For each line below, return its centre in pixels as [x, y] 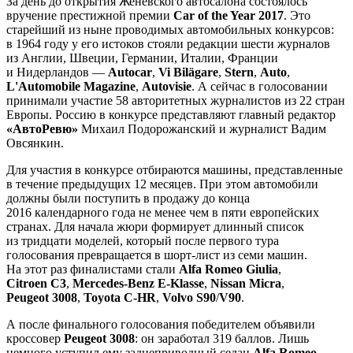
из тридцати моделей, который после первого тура [143, 240]
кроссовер [35, 338]
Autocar [130, 72]
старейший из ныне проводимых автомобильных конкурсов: [170, 29]
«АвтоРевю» [42, 128]
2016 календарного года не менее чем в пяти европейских [163, 212]
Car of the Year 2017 [229, 15]
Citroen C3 [36, 283]
